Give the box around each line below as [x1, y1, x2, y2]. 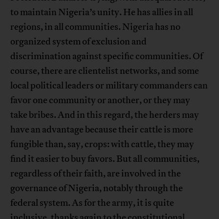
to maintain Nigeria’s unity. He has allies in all [10, 6, 194, 19]
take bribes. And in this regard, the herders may [10, 109, 199, 121]
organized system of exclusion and [10, 36, 147, 48]
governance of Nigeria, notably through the [10, 182, 183, 195]
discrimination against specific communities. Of [10, 50, 203, 63]
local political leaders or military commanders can [10, 80, 208, 92]
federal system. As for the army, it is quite [10, 197, 175, 209]
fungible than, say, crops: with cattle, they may [10, 138, 195, 151]
